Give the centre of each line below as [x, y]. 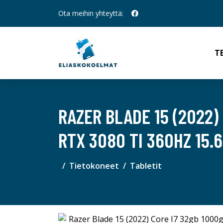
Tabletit [146, 166]
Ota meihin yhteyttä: [91, 13]
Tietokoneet [94, 166]
